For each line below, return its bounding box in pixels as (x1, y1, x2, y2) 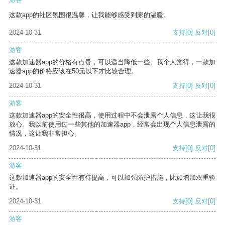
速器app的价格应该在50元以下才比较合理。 (9, 67, 138, 75)
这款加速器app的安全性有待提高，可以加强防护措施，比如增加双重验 (9, 174, 215, 182)
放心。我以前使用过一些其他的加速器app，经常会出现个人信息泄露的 (9, 121, 215, 129)
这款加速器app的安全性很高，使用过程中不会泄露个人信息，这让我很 (9, 111, 215, 120)
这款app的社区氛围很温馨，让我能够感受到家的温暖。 (9, 11, 170, 19)
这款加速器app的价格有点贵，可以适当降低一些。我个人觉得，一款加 (9, 58, 215, 66)
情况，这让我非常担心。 (9, 130, 81, 138)
